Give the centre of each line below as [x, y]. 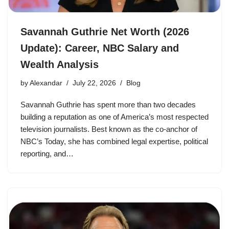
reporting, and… [48, 154]
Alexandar [46, 83]
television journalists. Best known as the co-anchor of [109, 129]
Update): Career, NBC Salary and [100, 48]
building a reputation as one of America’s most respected [114, 117]
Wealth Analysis [60, 65]
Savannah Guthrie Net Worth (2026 [105, 32]
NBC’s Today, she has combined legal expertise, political [114, 142]
